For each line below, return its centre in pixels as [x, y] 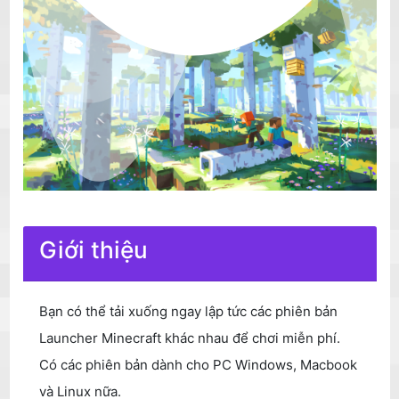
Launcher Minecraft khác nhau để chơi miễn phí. [190, 338]
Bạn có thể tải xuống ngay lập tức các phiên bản [189, 311]
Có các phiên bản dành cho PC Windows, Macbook [199, 364]
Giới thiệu [94, 250]
